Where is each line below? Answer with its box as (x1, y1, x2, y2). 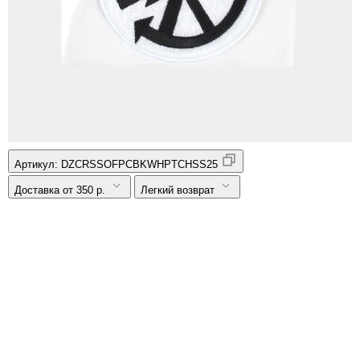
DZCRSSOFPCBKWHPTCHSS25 (61, 157, 218, 170)
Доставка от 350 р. (14, 183, 105, 196)
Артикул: (14, 157, 61, 170)
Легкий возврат (141, 183, 215, 196)
